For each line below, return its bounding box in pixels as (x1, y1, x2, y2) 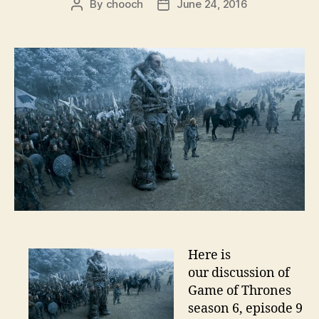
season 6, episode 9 (188, 300, 303, 318)
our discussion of (188, 265, 290, 282)
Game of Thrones (188, 283, 291, 300)
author (76, 14, 110, 28)
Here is (188, 247, 231, 264)
